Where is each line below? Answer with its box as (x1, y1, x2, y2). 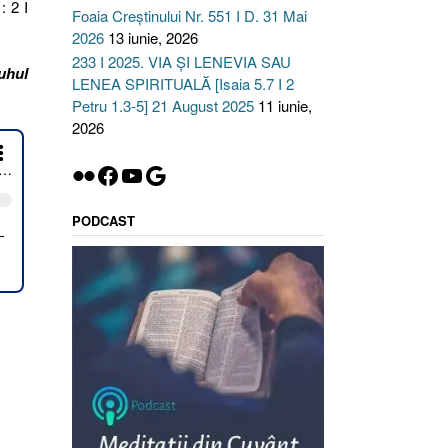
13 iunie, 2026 (107, 27, 198, 48)
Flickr (70, 156, 128, 192)
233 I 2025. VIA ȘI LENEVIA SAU (71, 51, 291, 72)
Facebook (94, 156, 198, 192)
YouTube (118, 156, 211, 192)
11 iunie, (257, 95, 312, 116)
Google (142, 156, 219, 192)
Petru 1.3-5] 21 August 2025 (71, 95, 254, 116)
